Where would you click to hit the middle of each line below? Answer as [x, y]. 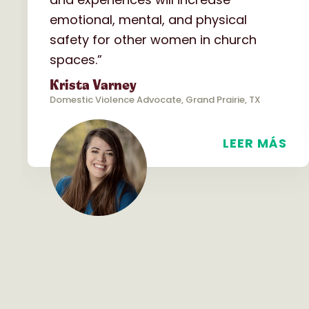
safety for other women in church [153, 39]
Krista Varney [93, 85]
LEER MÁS [255, 143]
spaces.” [76, 59]
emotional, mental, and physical [148, 19]
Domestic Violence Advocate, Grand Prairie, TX [155, 99]
